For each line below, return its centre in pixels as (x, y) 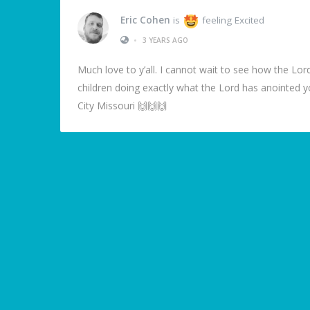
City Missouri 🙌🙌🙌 (122, 106)
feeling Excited (232, 20)
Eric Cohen (145, 20)
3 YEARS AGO (165, 40)
